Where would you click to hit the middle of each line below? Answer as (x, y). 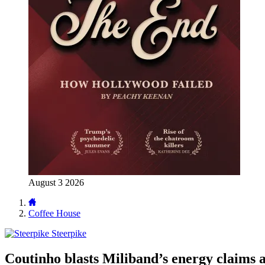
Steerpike (69, 233)
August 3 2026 (56, 182)
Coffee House (54, 213)
